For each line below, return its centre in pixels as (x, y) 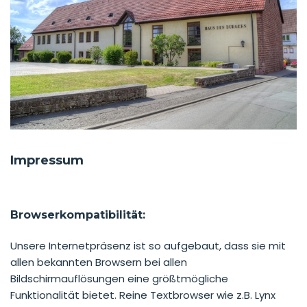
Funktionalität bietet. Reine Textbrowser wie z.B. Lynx (143, 295)
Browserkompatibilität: (78, 214)
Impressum (47, 160)
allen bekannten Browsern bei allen (99, 262)
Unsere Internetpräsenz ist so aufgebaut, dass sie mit (148, 245)
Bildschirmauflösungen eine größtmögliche (119, 278)
